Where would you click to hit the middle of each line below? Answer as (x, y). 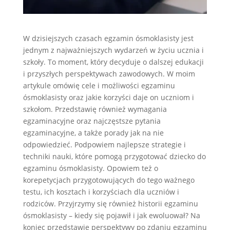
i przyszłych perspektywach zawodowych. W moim (109, 73)
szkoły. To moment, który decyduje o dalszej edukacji (113, 62)
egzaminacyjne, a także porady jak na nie (93, 132)
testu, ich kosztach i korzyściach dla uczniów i (101, 191)
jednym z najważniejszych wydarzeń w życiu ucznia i (113, 50)
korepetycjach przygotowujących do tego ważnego (109, 180)
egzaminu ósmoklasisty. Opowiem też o (90, 168)
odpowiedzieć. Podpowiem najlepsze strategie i (104, 144)
